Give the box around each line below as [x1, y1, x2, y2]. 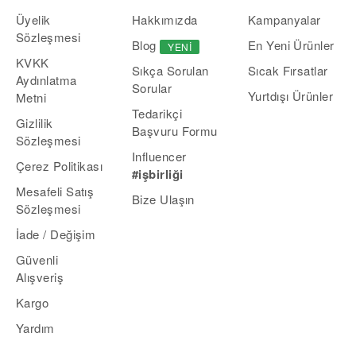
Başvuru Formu [131, 122, 218, 139]
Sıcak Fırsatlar [247, 61, 328, 79]
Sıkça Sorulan [131, 61, 209, 79]
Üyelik [16, 10, 51, 28]
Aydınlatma [16, 71, 77, 88]
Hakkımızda [131, 10, 198, 28]
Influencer [131, 147, 187, 164]
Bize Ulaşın [131, 190, 195, 207]
